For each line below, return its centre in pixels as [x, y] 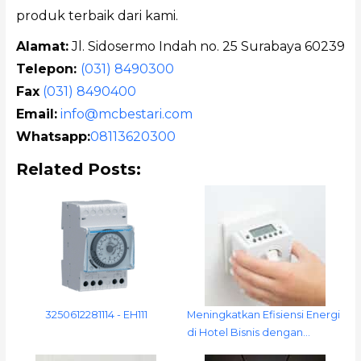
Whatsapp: [53, 137]
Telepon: [48, 69]
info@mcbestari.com [126, 114]
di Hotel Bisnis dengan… [249, 333]
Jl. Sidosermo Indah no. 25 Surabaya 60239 [206, 47]
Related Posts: [78, 170]
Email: [36, 114]
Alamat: [42, 47]
